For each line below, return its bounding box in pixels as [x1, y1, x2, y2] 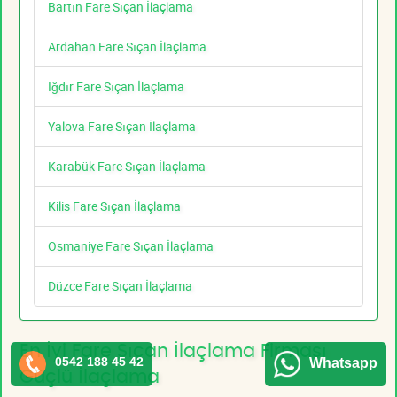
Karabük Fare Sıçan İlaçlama [48, 158, 206, 175]
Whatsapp [309, 355, 378, 370]
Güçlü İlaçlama [19, 368, 160, 387]
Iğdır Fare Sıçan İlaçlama [48, 78, 184, 96]
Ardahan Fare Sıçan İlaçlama [48, 38, 206, 56]
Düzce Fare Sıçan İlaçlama [48, 277, 192, 295]
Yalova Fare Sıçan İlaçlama [48, 118, 196, 136]
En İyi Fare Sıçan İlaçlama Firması [19, 342, 327, 362]
